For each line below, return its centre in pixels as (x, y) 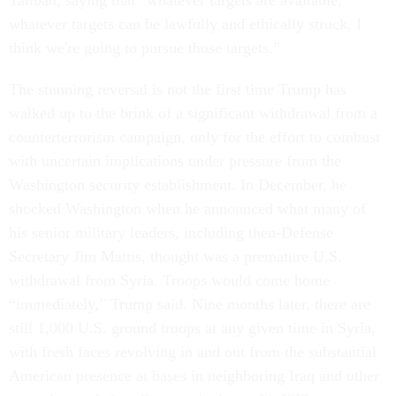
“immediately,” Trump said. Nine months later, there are (190, 304)
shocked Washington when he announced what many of (187, 209)
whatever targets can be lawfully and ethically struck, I (185, 24)
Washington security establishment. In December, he (178, 185)
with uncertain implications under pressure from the (175, 161)
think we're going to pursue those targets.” (145, 48)
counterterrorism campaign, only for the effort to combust (194, 137)
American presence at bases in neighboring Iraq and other (194, 376)
